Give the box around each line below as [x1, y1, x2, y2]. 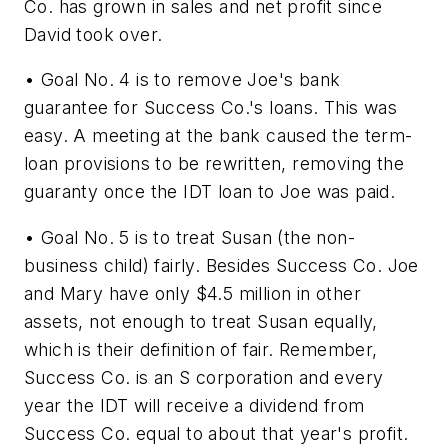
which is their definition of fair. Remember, [24, 338, 378, 360]
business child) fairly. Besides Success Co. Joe [24, 254, 419, 276]
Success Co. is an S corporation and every [24, 366, 384, 388]
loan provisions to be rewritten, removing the [24, 153, 404, 175]
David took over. [24, 23, 163, 45]
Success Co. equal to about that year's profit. [24, 422, 409, 444]
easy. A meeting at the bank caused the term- [24, 125, 413, 147]
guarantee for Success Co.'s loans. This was [24, 97, 398, 119]
